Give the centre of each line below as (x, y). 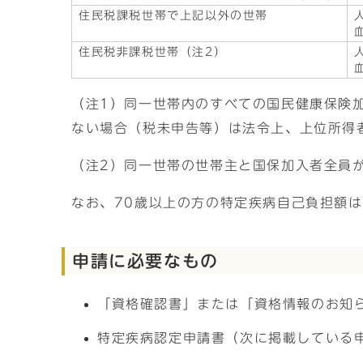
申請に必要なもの (145, 261)
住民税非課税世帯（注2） (153, 52)
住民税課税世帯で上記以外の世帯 (173, 15)
